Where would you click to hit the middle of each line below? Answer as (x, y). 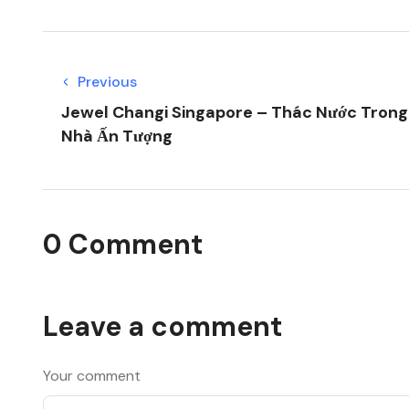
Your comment (92, 376)
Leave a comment (163, 326)
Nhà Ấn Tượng (117, 136)
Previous (107, 82)
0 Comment (123, 244)
